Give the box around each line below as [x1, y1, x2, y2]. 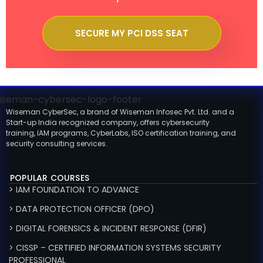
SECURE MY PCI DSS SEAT [75, 26, 188, 39]
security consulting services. [6, 139, 107, 149]
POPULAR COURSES [10, 172, 89, 184]
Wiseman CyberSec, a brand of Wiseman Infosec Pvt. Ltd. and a [6, 107, 234, 117]
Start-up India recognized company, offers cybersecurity [6, 117, 210, 128]
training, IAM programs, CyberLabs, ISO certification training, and [6, 128, 236, 139]
